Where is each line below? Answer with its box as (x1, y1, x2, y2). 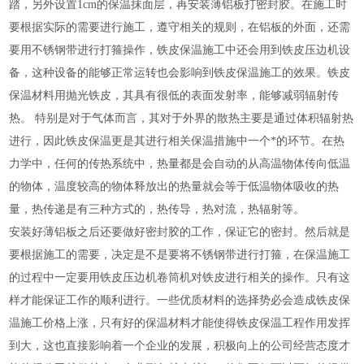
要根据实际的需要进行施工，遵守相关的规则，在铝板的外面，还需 (9, 21, 351, 34)
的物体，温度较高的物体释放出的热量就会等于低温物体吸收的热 (9, 180, 340, 193)
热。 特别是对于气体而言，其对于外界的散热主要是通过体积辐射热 (9, 112, 354, 125)
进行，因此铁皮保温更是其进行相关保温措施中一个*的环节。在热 (9, 135, 345, 148)
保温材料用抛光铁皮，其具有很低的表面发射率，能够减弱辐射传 (9, 89, 340, 102)
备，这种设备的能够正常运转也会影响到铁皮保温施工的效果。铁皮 (9, 67, 351, 80)
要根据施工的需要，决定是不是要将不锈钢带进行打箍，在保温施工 (9, 249, 351, 262)
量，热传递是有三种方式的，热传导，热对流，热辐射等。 (9, 203, 305, 216)
